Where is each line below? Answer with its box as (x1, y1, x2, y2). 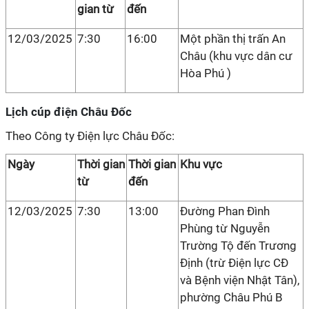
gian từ (77, 2, 114, 16)
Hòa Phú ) (180, 66, 231, 80)
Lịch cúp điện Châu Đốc (6, 105, 132, 119)
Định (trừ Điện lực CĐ (180, 256, 288, 270)
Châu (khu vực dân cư (180, 49, 292, 63)
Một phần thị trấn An (180, 32, 286, 46)
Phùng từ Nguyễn (180, 221, 270, 235)
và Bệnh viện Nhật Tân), (180, 273, 299, 287)
